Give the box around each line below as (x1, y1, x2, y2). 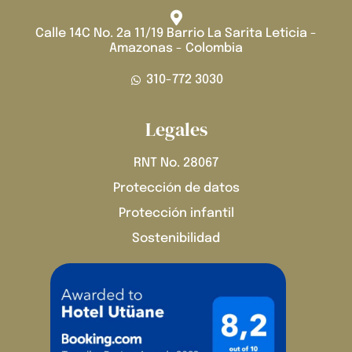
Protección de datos (112, 181, 240, 195)
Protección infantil (118, 206, 234, 220)
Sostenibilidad (132, 231, 220, 245)
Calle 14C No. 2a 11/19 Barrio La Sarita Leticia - (35, 26, 317, 40)
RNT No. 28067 (134, 156, 218, 170)
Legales (145, 115, 207, 142)
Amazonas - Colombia (109, 41, 243, 55)
